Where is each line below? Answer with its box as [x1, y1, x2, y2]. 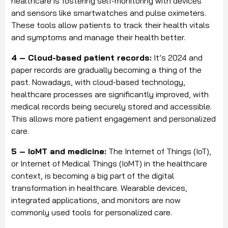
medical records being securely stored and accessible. [11, 101, 212, 112]
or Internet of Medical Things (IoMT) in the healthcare [11, 158, 207, 169]
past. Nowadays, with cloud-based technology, [11, 77, 185, 88]
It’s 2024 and [152, 52, 203, 63]
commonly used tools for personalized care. [11, 207, 172, 218]
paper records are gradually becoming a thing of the [11, 65, 202, 75]
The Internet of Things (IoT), [106, 146, 211, 157]
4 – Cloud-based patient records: [11, 52, 152, 63]
